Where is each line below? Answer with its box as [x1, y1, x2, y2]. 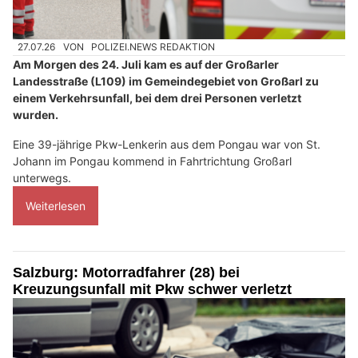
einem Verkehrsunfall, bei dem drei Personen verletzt [13, 90, 301, 105]
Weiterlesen [26, 198, 86, 213]
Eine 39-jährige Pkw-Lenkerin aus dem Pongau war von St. [13, 137, 320, 151]
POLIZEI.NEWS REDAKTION [91, 41, 216, 54]
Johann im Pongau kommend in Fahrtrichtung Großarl [13, 153, 292, 168]
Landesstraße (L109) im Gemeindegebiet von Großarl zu [13, 74, 319, 88]
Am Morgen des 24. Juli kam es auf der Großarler [13, 57, 279, 71]
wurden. [13, 107, 58, 121]
